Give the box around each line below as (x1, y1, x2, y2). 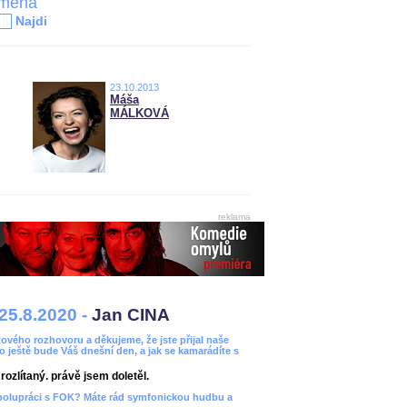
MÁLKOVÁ (110, 106, 169, 120)
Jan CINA (92, 305, 170, 324)
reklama (218, 212, 251, 222)
